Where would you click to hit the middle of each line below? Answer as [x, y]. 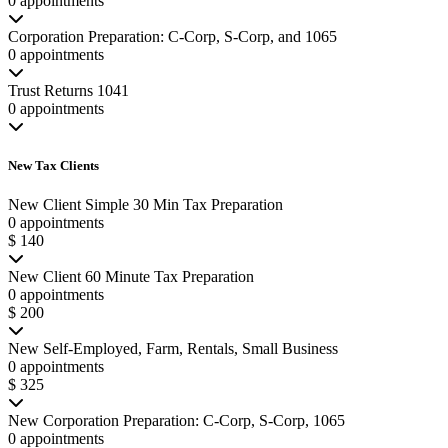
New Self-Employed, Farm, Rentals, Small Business [173, 349]
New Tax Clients [53, 166]
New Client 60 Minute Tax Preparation [131, 277]
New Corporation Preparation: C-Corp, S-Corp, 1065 [176, 421]
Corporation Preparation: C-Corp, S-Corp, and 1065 [172, 36]
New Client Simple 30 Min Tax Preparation [145, 205]
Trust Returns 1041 [68, 90]
